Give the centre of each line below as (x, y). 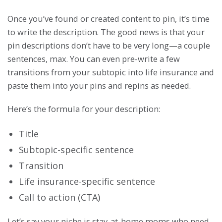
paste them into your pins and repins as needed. (99, 85)
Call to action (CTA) (59, 197)
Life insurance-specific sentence (87, 181)
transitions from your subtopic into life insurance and (111, 72)
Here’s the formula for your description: (84, 109)
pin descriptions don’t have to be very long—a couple (109, 45)
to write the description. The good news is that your (106, 32)
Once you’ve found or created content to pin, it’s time (109, 18)
